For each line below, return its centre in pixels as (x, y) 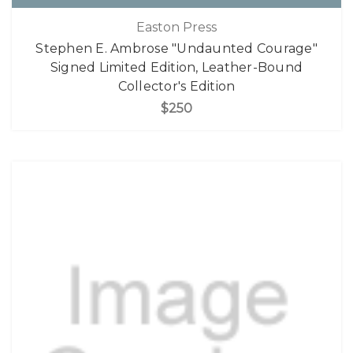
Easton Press (176, 27)
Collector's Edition (176, 86)
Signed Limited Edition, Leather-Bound (176, 67)
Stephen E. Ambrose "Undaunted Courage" (176, 48)
